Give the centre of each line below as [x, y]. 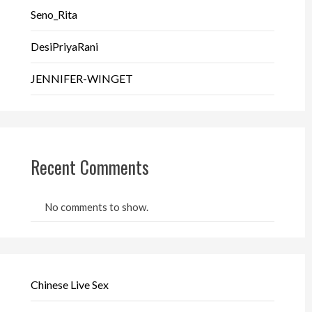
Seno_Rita [54, 14]
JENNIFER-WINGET [81, 78]
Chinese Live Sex [69, 284]
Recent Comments [89, 167]
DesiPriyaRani [64, 46]
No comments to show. [96, 207]
